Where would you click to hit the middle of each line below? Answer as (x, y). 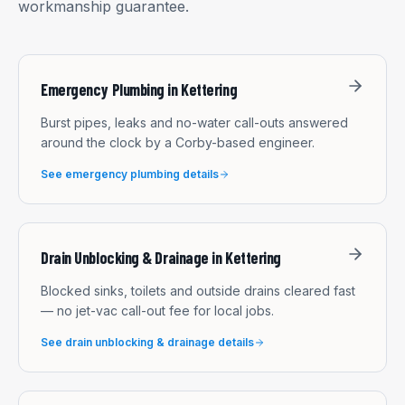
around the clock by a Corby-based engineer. (178, 142)
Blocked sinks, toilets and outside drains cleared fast (198, 290)
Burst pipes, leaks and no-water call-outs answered (194, 122)
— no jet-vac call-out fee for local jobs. (157, 310)
